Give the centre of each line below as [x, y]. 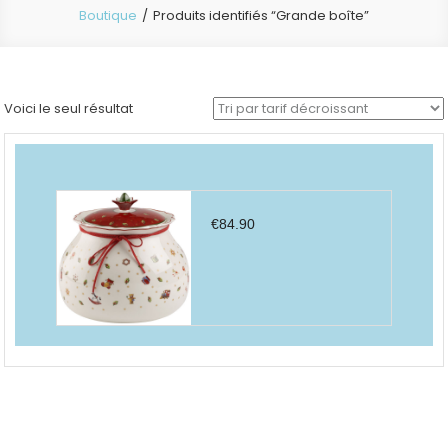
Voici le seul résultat [69, 108]
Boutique [108, 15]
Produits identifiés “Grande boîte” [261, 15]
